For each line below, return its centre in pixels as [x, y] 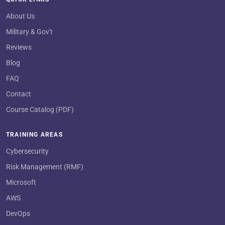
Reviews [19, 47]
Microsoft [21, 182]
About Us [20, 16]
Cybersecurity [27, 151]
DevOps [18, 213]
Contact [19, 94]
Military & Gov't [29, 31]
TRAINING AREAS [34, 134]
